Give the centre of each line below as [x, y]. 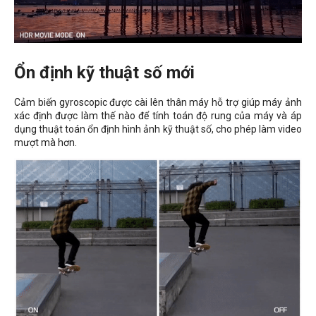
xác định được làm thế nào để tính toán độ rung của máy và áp [158, 115]
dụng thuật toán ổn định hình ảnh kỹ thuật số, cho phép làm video [158, 129]
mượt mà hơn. [47, 142]
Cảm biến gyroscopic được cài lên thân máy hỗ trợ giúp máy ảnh [158, 102]
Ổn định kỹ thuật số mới [104, 72]
